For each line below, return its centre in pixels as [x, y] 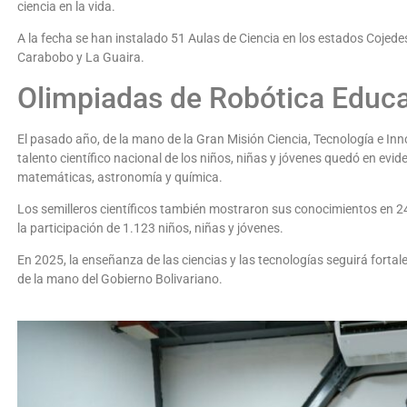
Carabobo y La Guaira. [81, 58]
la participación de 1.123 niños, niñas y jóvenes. [150, 228]
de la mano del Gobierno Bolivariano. [120, 279]
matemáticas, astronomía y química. [120, 177]
